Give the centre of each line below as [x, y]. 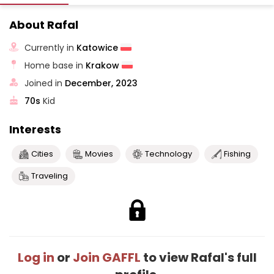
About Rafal [44, 25]
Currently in [51, 47]
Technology [168, 154]
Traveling [50, 176]
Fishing [237, 154]
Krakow [104, 65]
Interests [35, 129]
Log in [36, 257]
